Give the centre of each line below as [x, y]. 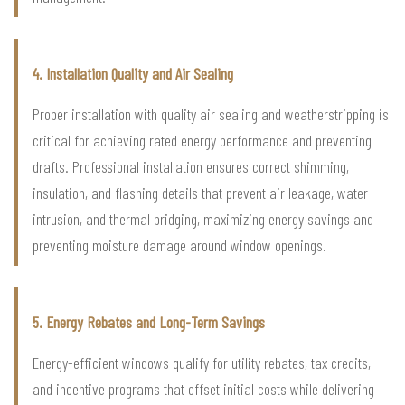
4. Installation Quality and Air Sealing [133, 73]
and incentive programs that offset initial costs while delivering [203, 388]
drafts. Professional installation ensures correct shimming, [191, 166]
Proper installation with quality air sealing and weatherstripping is [211, 113]
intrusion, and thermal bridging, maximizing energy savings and [203, 218]
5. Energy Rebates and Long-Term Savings [149, 321]
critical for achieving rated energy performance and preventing [202, 140]
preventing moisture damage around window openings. [179, 245]
